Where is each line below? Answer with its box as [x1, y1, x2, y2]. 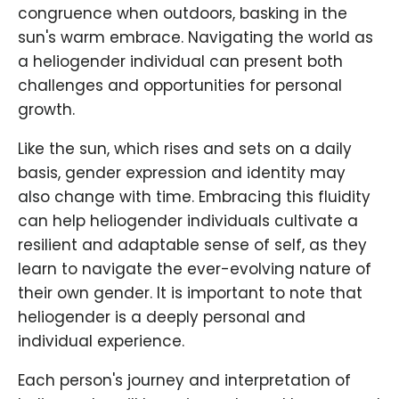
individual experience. [18, 330, 184, 353]
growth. [18, 99, 75, 121]
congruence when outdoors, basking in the [18, 3, 347, 25]
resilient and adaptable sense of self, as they [18, 234, 367, 256]
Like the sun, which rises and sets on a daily [18, 138, 352, 160]
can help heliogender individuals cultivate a [18, 210, 358, 232]
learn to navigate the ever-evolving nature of [18, 258, 371, 281]
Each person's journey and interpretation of [18, 370, 351, 392]
